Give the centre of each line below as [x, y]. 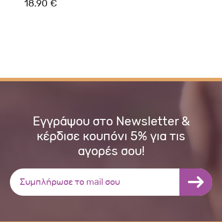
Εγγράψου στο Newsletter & [111, 121]
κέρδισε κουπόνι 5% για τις [111, 136]
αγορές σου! [111, 151]
